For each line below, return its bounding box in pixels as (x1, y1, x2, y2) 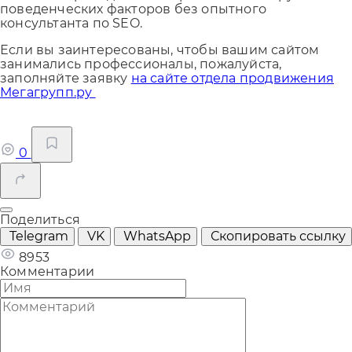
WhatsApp (123, 228, 192, 244)
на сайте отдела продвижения (130, 70, 335, 86)
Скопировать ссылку (210, 228, 346, 244)
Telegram (9, 228, 68, 244)
